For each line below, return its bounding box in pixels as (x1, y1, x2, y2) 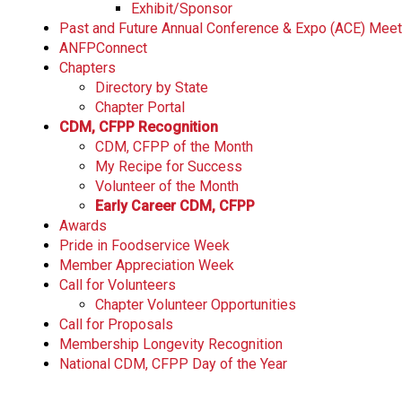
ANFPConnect (59, 39, 147, 57)
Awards (59, 216, 107, 234)
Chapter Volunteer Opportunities (95, 295, 296, 313)
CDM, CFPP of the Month (95, 137, 253, 155)
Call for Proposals (59, 315, 173, 333)
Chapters (59, 58, 116, 76)
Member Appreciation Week (59, 256, 234, 274)
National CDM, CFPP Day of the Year (59, 354, 287, 372)
